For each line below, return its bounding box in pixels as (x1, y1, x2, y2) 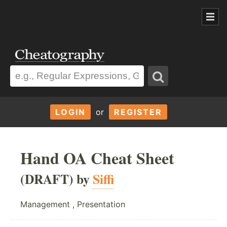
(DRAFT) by (20, 169, 93, 188)
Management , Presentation (20, 199, 125, 209)
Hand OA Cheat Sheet (20, 145, 174, 170)
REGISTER (113, 106, 162, 117)
